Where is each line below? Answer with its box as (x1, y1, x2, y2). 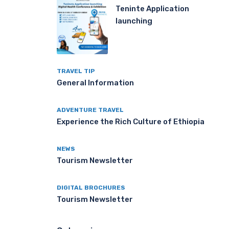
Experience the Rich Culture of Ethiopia (57, 117, 204, 126)
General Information (57, 78, 134, 87)
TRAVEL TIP (57, 67, 95, 75)
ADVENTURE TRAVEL (57, 106, 124, 113)
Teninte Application (116, 4, 189, 13)
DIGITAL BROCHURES (57, 184, 125, 191)
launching (116, 16, 152, 26)
